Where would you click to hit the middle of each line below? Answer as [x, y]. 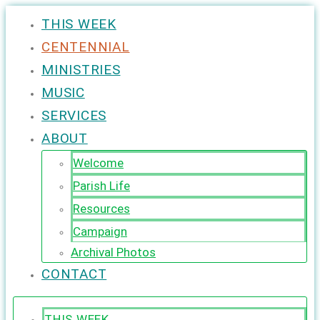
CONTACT [74, 274]
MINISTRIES [81, 70]
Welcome [98, 163]
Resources [101, 209]
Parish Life [101, 186]
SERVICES [74, 116]
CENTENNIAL [86, 47]
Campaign [100, 232]
